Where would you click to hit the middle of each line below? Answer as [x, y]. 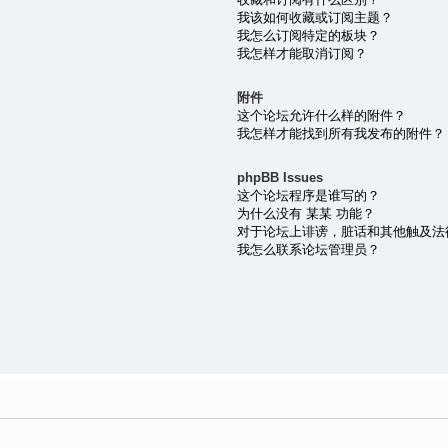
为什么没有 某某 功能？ [305, 214]
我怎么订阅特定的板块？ [308, 35]
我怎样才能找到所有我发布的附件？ [340, 133]
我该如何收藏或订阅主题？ [314, 17]
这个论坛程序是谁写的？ [308, 196]
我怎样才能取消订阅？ [301, 53]
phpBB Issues [279, 178]
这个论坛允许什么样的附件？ [321, 115]
